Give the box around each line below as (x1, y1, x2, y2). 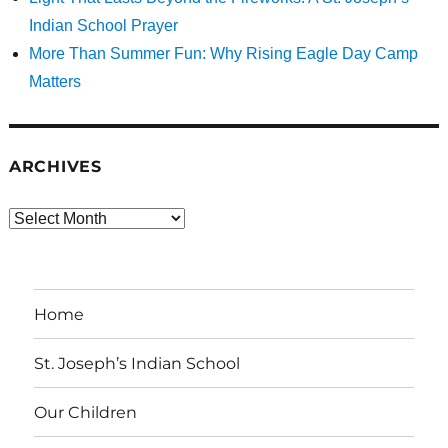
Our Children (34, 402, 138, 422)
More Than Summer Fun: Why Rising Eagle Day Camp (28, 45, 418, 63)
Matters (28, 73, 81, 91)
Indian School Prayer (28, 17, 178, 35)
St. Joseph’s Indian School (34, 353, 241, 373)
